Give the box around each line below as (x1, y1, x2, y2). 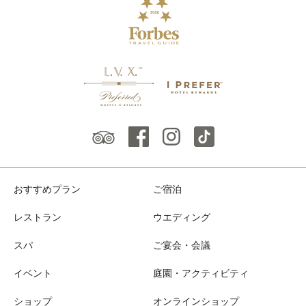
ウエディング (153, 211, 210, 223)
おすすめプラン (14, 183, 81, 195)
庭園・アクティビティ (153, 267, 249, 279)
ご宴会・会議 (153, 239, 210, 251)
